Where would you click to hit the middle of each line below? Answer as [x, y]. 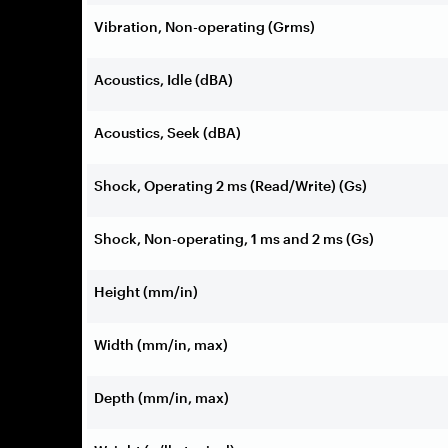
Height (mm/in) [146, 291]
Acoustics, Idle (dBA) [163, 79]
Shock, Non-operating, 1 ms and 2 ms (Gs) [234, 238]
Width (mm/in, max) [161, 344]
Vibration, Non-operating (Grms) [204, 26]
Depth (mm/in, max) [161, 397]
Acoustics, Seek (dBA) [167, 132]
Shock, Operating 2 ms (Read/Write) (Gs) [230, 185]
